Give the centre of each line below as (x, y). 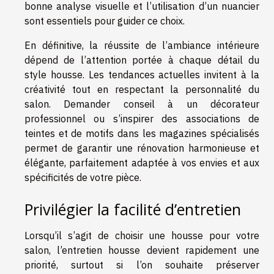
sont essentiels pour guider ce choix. (105, 21)
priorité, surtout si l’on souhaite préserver (142, 265)
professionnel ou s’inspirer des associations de (142, 119)
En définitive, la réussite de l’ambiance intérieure (142, 46)
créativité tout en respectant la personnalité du (142, 90)
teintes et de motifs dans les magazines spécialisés (142, 134)
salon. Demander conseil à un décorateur (142, 104)
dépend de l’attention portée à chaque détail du (142, 60)
